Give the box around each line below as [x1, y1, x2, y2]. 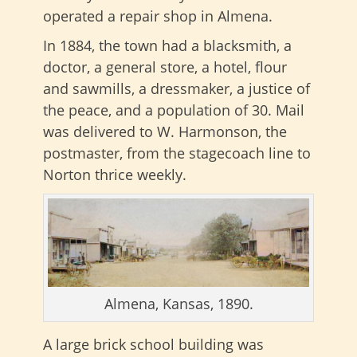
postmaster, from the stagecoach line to [43, 143, 311, 163]
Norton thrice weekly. [43, 165, 186, 185]
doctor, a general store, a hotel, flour [43, 57, 287, 77]
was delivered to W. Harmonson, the [43, 122, 287, 142]
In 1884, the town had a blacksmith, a [43, 36, 292, 56]
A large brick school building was [43, 334, 264, 354]
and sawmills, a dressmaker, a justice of [43, 79, 310, 99]
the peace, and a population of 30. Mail [43, 100, 304, 120]
